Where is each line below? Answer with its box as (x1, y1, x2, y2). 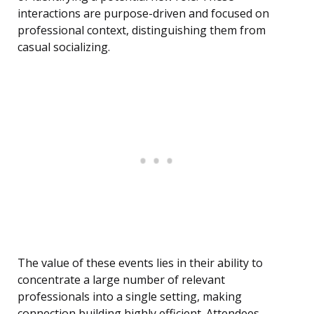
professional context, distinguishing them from (18, 22, 266, 39)
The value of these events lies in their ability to (18, 255, 263, 271)
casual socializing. (18, 39, 110, 55)
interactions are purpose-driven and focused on (18, 6, 269, 22)
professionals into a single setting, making (18, 289, 242, 305)
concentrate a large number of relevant (18, 272, 225, 288)
